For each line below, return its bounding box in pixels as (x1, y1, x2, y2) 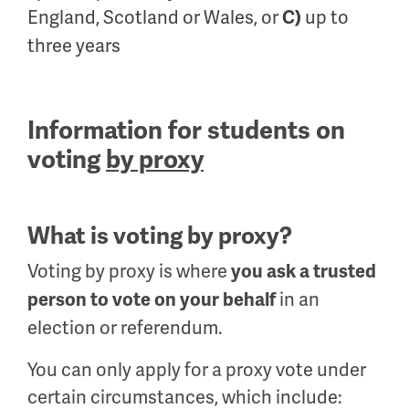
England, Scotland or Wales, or (27, 5, 282, 29)
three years (27, 33, 121, 58)
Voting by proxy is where (27, 258, 231, 283)
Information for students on (27, 114, 345, 146)
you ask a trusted (231, 259, 376, 283)
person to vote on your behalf (27, 288, 276, 311)
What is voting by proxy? (27, 221, 292, 251)
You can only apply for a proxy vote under (27, 357, 366, 382)
